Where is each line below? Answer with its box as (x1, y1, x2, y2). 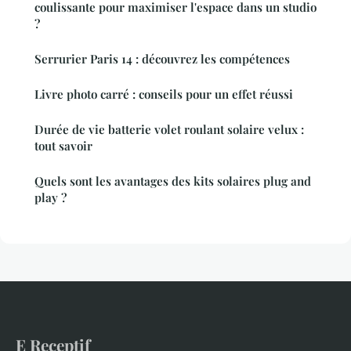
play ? (34, 190, 67, 206)
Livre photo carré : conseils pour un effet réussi (34, 86, 293, 103)
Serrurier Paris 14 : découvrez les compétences (34, 51, 290, 67)
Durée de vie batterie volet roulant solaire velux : (34, 121, 304, 138)
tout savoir (34, 138, 92, 154)
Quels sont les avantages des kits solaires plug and (34, 173, 311, 190)
